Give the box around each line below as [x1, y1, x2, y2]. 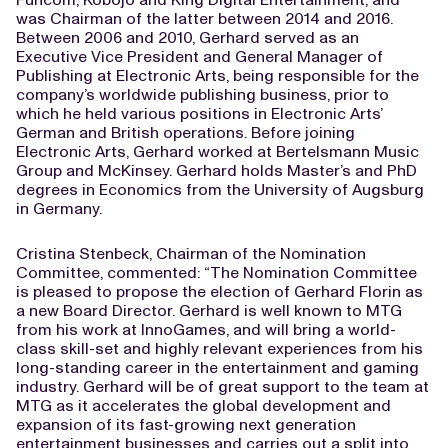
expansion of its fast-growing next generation [16, 415, 356, 434]
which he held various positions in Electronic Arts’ [16, 104, 383, 123]
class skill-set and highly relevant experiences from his [16, 339, 423, 358]
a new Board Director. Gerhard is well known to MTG [16, 301, 402, 320]
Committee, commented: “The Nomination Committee [16, 263, 417, 282]
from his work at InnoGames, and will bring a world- [16, 320, 396, 339]
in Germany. [16, 199, 102, 218]
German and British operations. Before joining [16, 123, 355, 142]
